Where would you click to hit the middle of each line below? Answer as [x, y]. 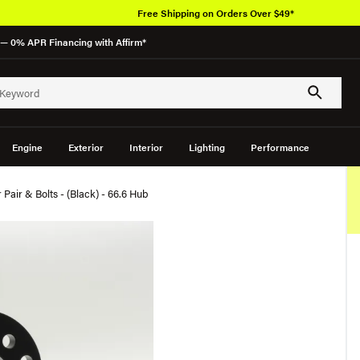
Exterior [86, 147]
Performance [280, 147]
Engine [27, 147]
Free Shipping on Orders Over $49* [215, 13]
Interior [146, 147]
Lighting [207, 147]
